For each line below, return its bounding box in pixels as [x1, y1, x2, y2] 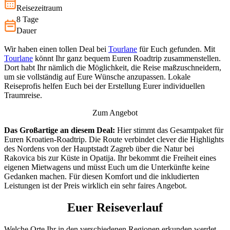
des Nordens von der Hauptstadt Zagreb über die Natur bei [4, 144, 194, 153]
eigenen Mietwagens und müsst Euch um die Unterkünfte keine [4, 163, 209, 171]
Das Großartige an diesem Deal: [4, 126, 115, 135]
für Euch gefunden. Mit [137, 45, 215, 53]
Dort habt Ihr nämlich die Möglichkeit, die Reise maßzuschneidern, [4, 63, 221, 72]
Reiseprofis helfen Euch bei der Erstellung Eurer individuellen [4, 82, 205, 90]
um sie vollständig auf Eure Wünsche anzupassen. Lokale [4, 72, 190, 81]
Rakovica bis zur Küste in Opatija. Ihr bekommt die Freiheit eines [4, 154, 216, 162]
